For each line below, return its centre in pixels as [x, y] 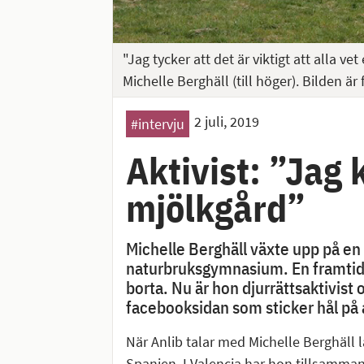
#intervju [157, 124]
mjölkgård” [215, 208]
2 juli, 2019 [226, 121]
